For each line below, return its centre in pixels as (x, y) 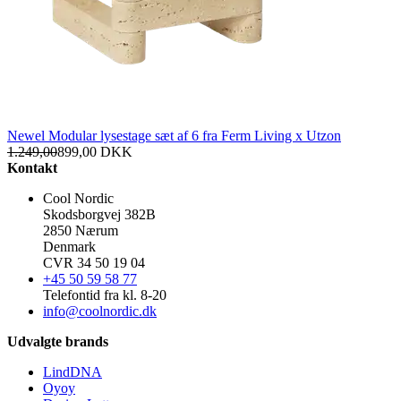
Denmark (69, 247)
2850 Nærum (81, 231)
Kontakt (32, 168)
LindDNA (73, 372)
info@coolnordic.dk (100, 311)
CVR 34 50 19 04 (94, 263)
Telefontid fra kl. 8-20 (105, 295)
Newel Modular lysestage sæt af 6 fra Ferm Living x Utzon (174, 136)
